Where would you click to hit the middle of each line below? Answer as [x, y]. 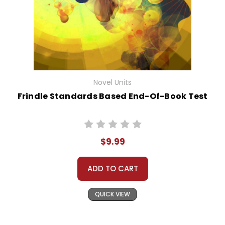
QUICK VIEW [113, 194]
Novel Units [113, 83]
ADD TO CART [113, 169]
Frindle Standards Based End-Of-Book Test [113, 96]
